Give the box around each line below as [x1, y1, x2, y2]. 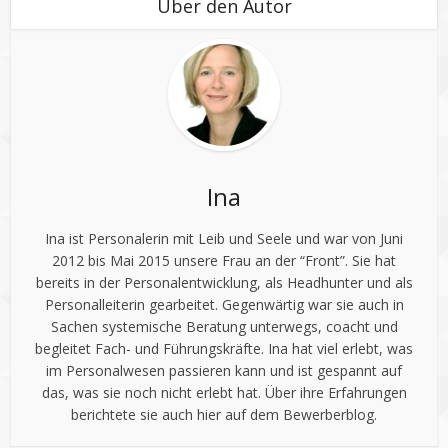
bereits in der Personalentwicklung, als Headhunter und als [35, 273, 413, 293]
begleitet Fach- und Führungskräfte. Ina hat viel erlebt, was [35, 339, 413, 359]
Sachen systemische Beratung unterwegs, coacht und [50, 317, 398, 337]
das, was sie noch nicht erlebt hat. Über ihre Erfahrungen [41, 383, 407, 403]
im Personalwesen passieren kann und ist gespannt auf [46, 361, 402, 381]
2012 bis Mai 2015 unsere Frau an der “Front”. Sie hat [52, 251, 396, 271]
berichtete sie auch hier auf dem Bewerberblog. [71, 405, 377, 425]
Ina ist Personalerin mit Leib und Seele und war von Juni [45, 229, 403, 249]
